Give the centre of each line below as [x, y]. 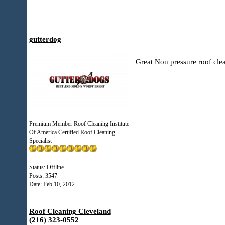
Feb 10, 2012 [59, 184]
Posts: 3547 [43, 176]
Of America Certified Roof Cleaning [72, 132]
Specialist [40, 141]
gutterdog [45, 39]
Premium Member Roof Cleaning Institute [79, 124]
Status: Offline [46, 167]
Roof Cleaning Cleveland [70, 211]
